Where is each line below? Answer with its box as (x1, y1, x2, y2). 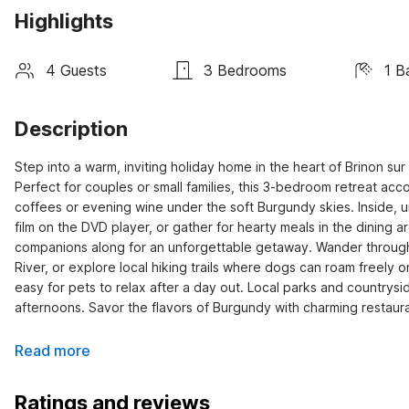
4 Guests (46, 60, 107, 79)
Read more (15, 341, 90, 360)
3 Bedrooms (204, 60, 288, 79)
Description (15, 117, 128, 141)
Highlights (15, 9, 113, 33)
